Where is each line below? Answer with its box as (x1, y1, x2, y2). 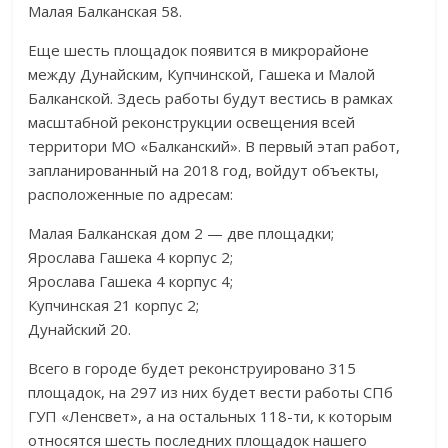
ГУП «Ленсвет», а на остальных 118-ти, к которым (28, 406, 393, 426)
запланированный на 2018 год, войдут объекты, (28, 160, 380, 180)
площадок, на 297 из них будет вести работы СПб (28, 382, 394, 402)
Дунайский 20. (28, 319, 132, 339)
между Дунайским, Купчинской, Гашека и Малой (28, 64, 376, 84)
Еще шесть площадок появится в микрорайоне (28, 40, 370, 60)
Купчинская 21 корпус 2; (28, 295, 200, 315)
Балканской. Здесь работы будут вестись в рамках (28, 88, 394, 108)
